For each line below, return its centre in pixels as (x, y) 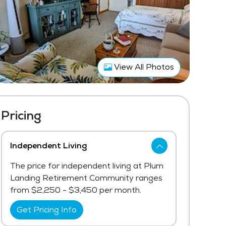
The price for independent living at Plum (87, 166)
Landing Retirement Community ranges (86, 178)
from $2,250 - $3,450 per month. (76, 190)
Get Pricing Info (47, 210)
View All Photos (143, 67)
